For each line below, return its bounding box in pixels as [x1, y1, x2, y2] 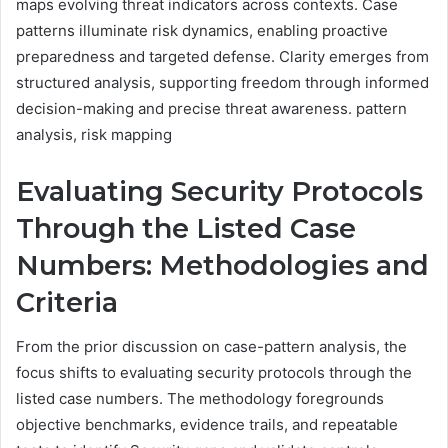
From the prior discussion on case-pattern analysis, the [16, 337, 407, 357]
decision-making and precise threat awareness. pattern [16, 98, 407, 118]
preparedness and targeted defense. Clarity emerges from [16, 46, 429, 66]
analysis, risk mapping [16, 124, 172, 144]
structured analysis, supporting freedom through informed [16, 72, 429, 92]
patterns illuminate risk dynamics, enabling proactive [16, 20, 388, 40]
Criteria [16, 285, 118, 319]
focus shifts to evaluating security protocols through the [16, 363, 412, 383]
